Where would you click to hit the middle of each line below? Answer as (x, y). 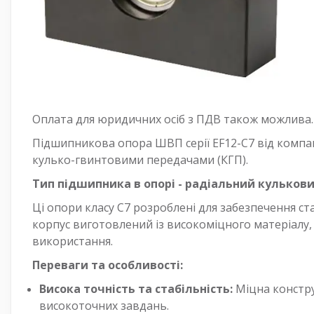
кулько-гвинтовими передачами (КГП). (140, 159)
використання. (73, 241)
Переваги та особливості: (108, 265)
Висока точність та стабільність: (136, 288)
